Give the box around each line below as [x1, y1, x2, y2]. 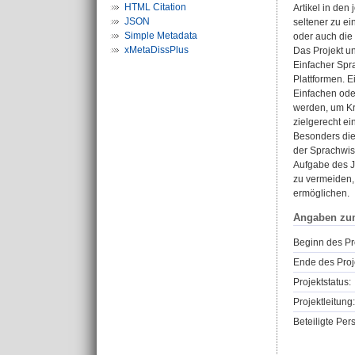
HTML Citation [124, 2, 186, 13]
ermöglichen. [293, 188, 349, 199]
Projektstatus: [293, 277, 351, 288]
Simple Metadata [124, 30, 197, 41]
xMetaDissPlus [124, 44, 189, 55]
